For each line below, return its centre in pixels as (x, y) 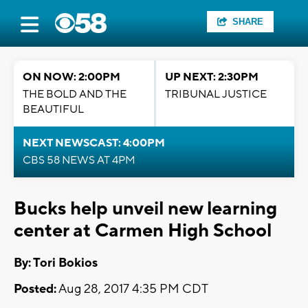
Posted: (35, 289)
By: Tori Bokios (56, 263)
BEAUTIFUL (53, 109)
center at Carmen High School (143, 231)
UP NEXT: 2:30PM (212, 77)
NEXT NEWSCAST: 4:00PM (94, 143)
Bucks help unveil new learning (145, 209)
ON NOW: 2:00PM (71, 77)
